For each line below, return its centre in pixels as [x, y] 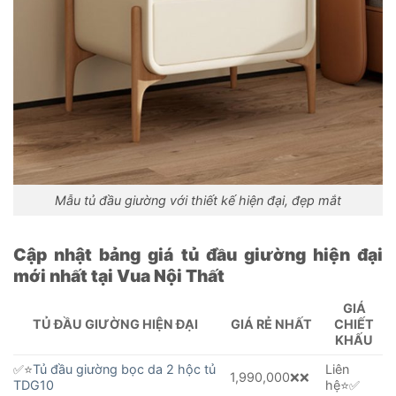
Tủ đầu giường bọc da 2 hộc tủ [124, 369]
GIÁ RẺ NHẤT [271, 324]
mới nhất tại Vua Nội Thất [119, 275]
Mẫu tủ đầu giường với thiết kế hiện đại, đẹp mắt [198, 200]
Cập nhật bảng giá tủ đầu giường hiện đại [198, 254]
